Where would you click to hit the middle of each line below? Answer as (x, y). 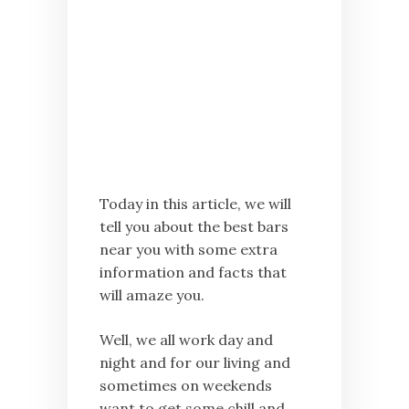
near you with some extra (189, 250)
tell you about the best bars (194, 227)
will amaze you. (152, 295)
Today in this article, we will (195, 204)
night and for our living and (195, 363)
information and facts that (193, 273)
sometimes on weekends (186, 386)
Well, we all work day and (186, 340)
